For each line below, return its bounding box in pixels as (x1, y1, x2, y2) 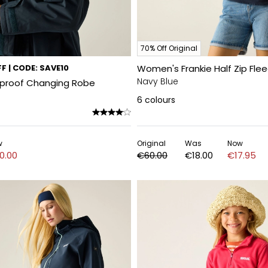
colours (145, 94, 175, 106)
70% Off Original (141, 43, 197, 53)
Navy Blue (137, 75, 178, 87)
